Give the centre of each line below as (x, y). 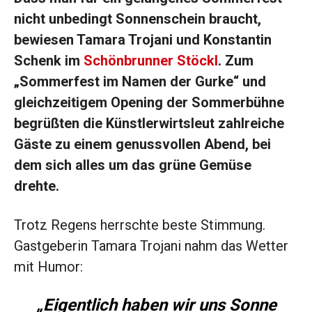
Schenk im (49, 61)
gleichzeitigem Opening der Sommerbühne (149, 103)
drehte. (37, 186)
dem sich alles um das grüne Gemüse (133, 165)
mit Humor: (48, 267)
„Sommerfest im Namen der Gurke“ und (140, 82)
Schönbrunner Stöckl (151, 61)
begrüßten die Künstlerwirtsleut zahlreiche (149, 124)
